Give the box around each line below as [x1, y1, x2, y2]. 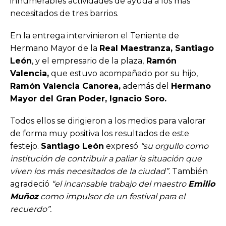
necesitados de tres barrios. [10, 8, 119, 18]
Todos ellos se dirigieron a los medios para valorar [10, 116, 206, 126]
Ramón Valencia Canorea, [10, 81, 121, 91]
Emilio [188, 179, 215, 189]
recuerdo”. [10, 204, 51, 214]
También [170, 166, 208, 176]
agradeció [10, 179, 51, 189]
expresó [104, 141, 140, 151]
